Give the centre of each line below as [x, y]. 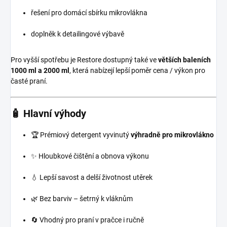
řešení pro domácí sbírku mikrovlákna [89, 13]
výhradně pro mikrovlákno [172, 135]
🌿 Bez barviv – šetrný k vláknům [82, 199]
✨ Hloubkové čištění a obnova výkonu [90, 156]
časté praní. [29, 81]
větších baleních [184, 60]
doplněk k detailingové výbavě [78, 34]
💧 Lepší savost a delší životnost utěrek [92, 178]
